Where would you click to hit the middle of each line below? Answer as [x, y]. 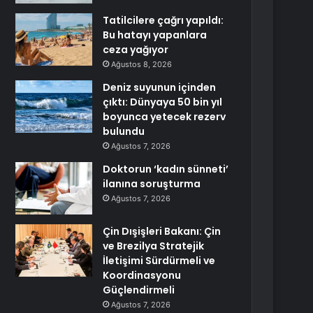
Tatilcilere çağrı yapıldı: [163, 20]
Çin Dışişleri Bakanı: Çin [162, 231]
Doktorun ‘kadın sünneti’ [166, 169]
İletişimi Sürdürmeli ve [159, 261]
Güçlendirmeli [139, 290]
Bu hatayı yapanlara [155, 35]
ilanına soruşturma [152, 184]
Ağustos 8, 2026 [142, 64]
